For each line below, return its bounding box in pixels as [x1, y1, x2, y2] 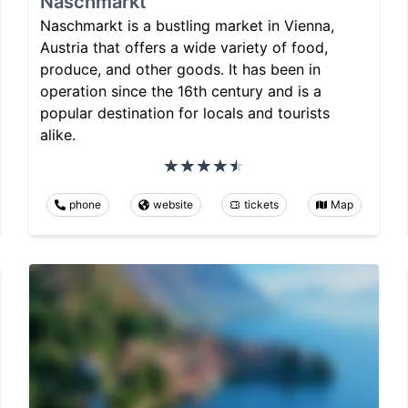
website [152, 198, 193, 212]
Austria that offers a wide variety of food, [40, 38, 328, 57]
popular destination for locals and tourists [40, 104, 330, 123]
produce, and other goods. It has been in [40, 60, 321, 79]
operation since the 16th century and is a [40, 82, 321, 101]
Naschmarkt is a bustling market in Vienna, [40, 16, 334, 36]
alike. [40, 126, 76, 145]
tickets [244, 198, 280, 212]
